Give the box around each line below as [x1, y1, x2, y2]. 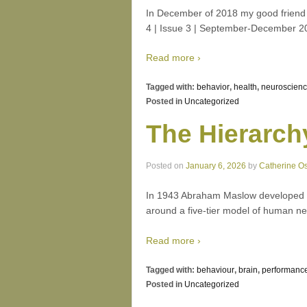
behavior [197, 82, 230, 93]
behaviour [197, 265, 234, 275]
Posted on [146, 161, 186, 171]
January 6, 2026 [186, 161, 246, 171]
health [234, 82, 257, 93]
